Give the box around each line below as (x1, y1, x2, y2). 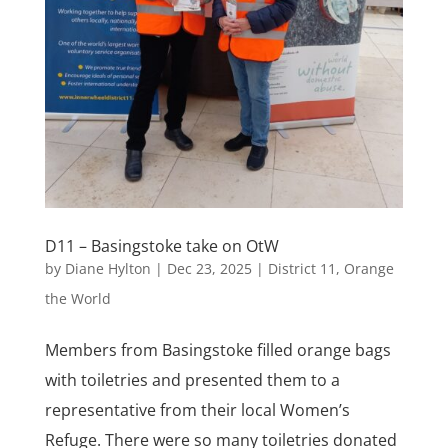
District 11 (267, 258, 336, 278)
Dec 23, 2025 (166, 258, 252, 278)
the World (44, 288, 111, 308)
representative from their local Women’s (44, 398, 350, 421)
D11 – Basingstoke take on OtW (44, 234, 279, 257)
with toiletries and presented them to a (44, 368, 340, 391)
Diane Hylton (64, 258, 151, 278)
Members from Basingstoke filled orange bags (44, 338, 391, 361)
